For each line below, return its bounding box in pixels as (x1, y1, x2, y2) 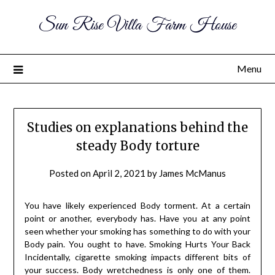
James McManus (159, 168, 226, 179)
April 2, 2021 (93, 168, 145, 179)
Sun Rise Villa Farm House (39, 14, 236, 37)
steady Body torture (76, 138, 199, 154)
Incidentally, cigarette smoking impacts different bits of (24, 252, 251, 263)
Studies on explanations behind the (27, 120, 248, 136)
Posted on (49, 168, 93, 179)
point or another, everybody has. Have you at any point (24, 213, 251, 224)
